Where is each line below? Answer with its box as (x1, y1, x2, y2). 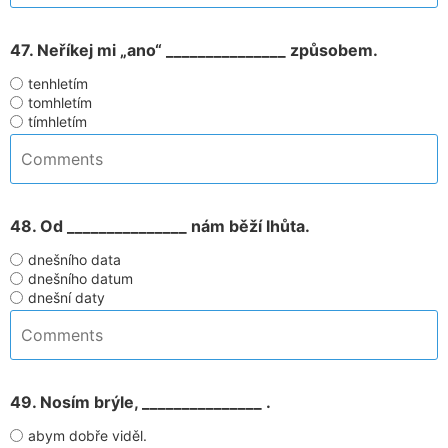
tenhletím (28, 75, 88, 92)
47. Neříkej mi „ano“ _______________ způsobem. (10, 40, 378, 60)
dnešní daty (28, 289, 105, 306)
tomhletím (28, 94, 92, 111)
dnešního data (28, 251, 121, 268)
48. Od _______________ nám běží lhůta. (10, 216, 310, 236)
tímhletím (28, 113, 87, 130)
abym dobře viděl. (28, 427, 147, 444)
